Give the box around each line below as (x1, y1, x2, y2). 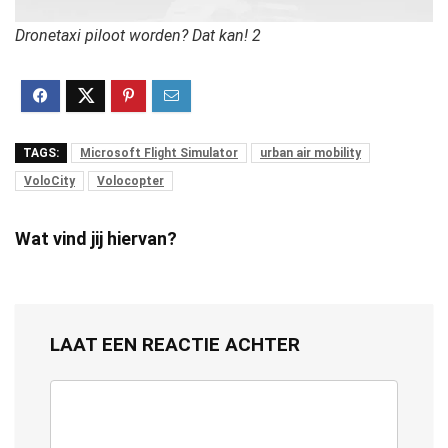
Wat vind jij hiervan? (15, 228, 177, 250)
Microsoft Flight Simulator (80, 146, 238, 161)
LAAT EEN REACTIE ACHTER (50, 333, 300, 357)
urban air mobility (260, 146, 361, 161)
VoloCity (24, 174, 75, 189)
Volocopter (97, 174, 164, 189)
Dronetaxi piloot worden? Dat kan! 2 (15, 26, 261, 46)
